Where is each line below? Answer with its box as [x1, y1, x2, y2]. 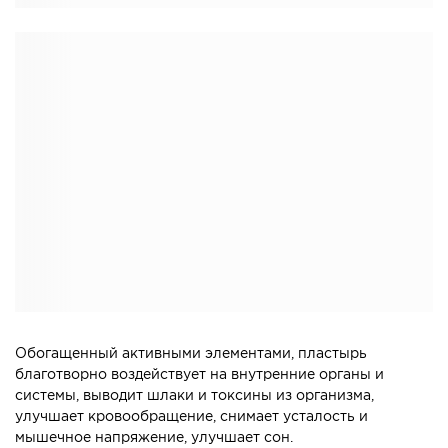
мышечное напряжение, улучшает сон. [15, 432, 293, 445]
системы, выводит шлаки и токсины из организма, [15, 390, 374, 403]
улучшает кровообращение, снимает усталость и [15, 411, 368, 424]
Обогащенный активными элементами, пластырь [15, 348, 367, 361]
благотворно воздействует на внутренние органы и [15, 369, 384, 382]
